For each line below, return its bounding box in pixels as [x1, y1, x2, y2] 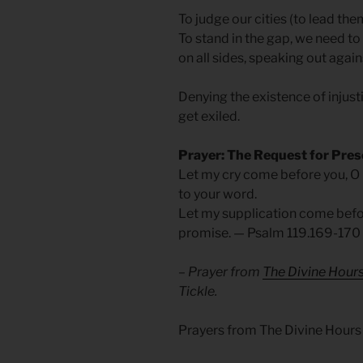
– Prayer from [178, 264, 263, 280]
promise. [178, 225, 233, 241]
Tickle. [178, 284, 217, 300]
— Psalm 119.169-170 [233, 225, 361, 241]
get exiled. [178, 109, 240, 125]
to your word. [178, 186, 257, 203]
